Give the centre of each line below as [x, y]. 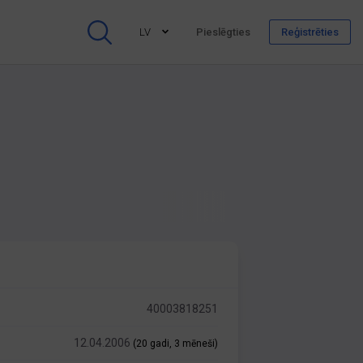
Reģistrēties [310, 32]
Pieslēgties [223, 32]
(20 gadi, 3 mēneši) [176, 344]
